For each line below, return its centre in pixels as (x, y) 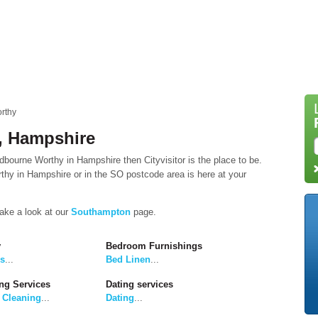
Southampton (101, 212)
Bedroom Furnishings (154, 246)
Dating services (139, 285)
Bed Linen (128, 260)
